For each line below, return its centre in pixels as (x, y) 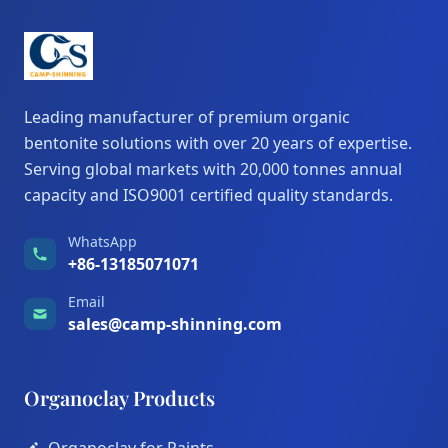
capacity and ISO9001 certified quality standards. (208, 195)
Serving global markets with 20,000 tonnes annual (213, 169)
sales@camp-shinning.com (175, 324)
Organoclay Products (119, 397)
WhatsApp (102, 241)
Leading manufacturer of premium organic (187, 117)
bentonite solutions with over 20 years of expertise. (218, 143)
